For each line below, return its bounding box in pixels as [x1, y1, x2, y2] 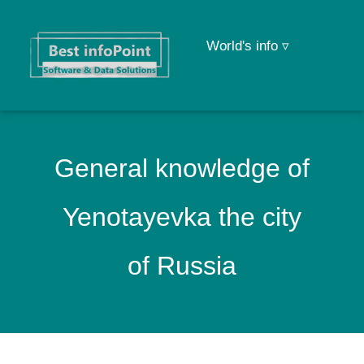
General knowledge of [54, 154, 310, 183]
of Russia [128, 251, 236, 280]
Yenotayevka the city [63, 202, 301, 232]
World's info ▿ [206, 38, 289, 54]
